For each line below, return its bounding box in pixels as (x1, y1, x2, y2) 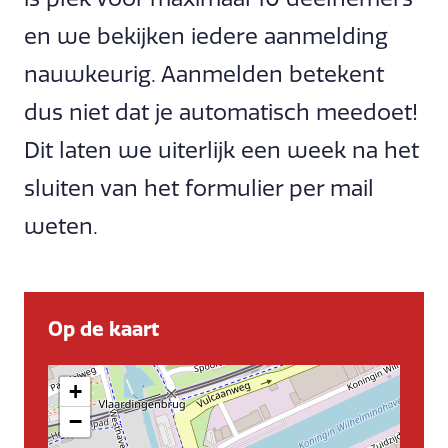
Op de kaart (48, 316, 159, 342)
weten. (24, 212, 98, 240)
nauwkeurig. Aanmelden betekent (24, 60, 384, 88)
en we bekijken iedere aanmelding (24, 22, 388, 50)
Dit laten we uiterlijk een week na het (24, 136, 419, 164)
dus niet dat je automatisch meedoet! (24, 98, 418, 126)
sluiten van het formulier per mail (24, 174, 374, 202)
